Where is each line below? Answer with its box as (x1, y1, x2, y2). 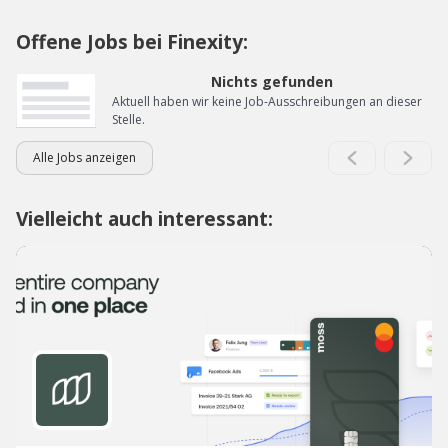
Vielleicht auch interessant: (16, 205, 273, 232)
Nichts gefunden (211, 72, 333, 91)
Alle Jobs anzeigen (33, 149, 136, 166)
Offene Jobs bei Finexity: (16, 28, 248, 55)
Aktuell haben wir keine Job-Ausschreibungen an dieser (112, 93, 422, 110)
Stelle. (112, 111, 145, 128)
